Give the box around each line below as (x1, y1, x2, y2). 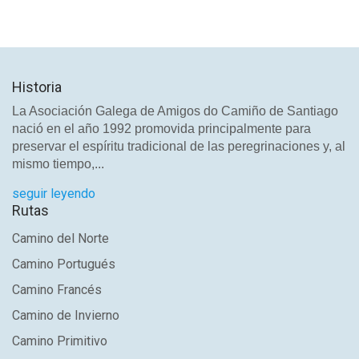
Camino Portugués (12, 256, 115, 272)
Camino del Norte (12, 231, 109, 246)
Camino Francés (12, 282, 102, 297)
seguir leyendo (12, 186, 95, 201)
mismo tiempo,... (12, 157, 104, 171)
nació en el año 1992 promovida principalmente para (12, 122, 311, 135)
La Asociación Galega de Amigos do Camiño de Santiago (12, 104, 338, 118)
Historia (12, 79, 62, 95)
